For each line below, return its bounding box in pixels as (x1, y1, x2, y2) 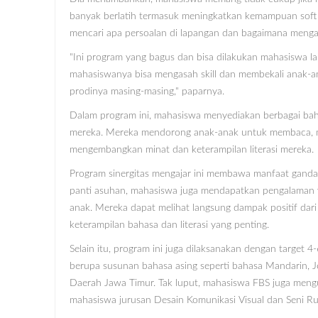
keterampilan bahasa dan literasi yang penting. (70, 219, 269, 230)
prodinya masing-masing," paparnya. (70, 86, 224, 97)
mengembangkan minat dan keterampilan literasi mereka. (70, 144, 314, 155)
